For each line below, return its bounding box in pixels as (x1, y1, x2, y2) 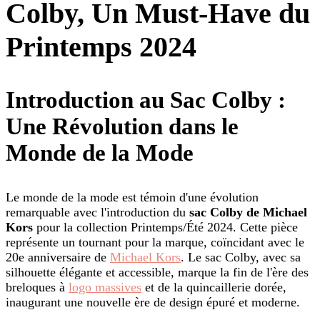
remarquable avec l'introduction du (6, 205, 189, 220)
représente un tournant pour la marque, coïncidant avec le (6, 235, 304, 250)
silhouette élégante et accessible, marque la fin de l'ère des (6, 265, 309, 280)
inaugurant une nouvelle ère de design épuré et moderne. (6, 295, 300, 310)
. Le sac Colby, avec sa (181, 250, 301, 265)
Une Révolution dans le (6, 114, 239, 140)
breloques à (6, 280, 69, 295)
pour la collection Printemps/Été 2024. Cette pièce (33, 220, 298, 235)
